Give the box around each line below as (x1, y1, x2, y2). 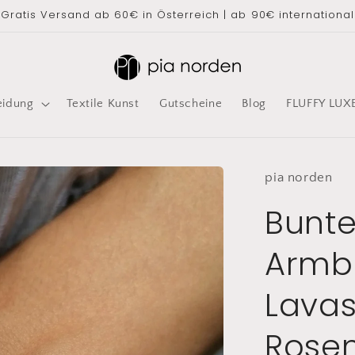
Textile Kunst (66, 97, 139, 111)
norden (287, 170, 333, 185)
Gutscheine (158, 97, 223, 111)
